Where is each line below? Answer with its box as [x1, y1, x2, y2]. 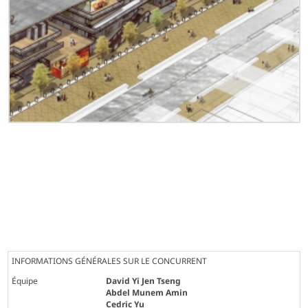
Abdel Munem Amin [106, 286, 188, 298]
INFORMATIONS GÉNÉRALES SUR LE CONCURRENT [12, 254, 208, 267]
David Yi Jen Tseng [106, 274, 181, 287]
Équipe [12, 274, 38, 287]
